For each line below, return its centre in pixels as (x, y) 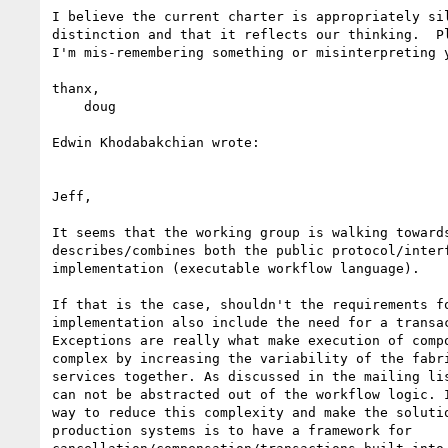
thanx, (76, 88)
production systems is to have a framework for (232, 430)
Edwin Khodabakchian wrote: (156, 142)
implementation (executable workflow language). (240, 268)
